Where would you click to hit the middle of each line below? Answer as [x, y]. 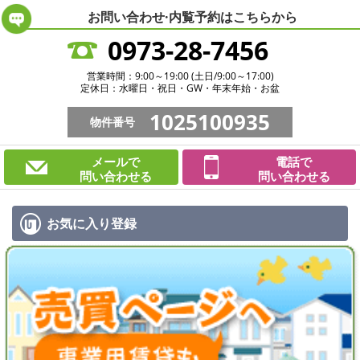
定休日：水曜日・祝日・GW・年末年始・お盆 [180, 88]
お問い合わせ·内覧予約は [160, 17]
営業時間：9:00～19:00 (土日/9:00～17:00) [180, 76]
